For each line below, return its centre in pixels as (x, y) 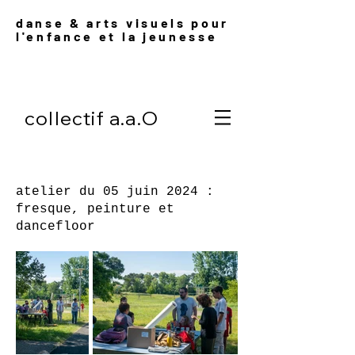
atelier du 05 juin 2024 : (115, 192)
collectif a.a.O (92, 118)
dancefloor (55, 227)
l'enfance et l (72, 36)
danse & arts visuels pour (122, 23)
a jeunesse (173, 36)
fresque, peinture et (95, 209)
